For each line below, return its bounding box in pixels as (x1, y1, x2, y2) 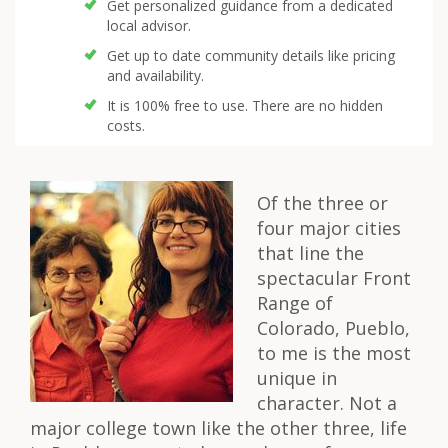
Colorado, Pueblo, (257, 316, 410, 340)
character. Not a (257, 391, 397, 415)
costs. (107, 116, 145, 135)
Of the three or (257, 191, 388, 215)
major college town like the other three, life (30, 416, 407, 440)
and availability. (107, 66, 204, 85)
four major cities (257, 216, 401, 240)
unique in (257, 366, 337, 390)
